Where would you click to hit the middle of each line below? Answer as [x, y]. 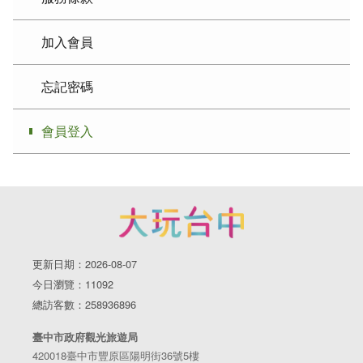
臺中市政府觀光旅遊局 [85, 337]
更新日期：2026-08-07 [85, 264]
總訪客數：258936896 [84, 304]
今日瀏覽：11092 [73, 284]
